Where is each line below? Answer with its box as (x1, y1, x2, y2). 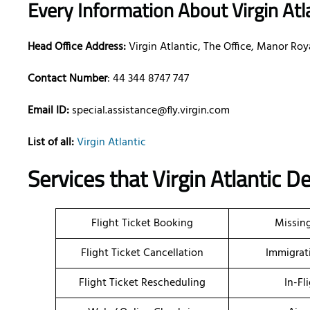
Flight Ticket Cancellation (81, 244, 203, 263)
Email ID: (28, 102, 72, 120)
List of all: (28, 134, 74, 152)
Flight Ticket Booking (91, 215, 193, 233)
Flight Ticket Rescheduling (79, 274, 206, 293)
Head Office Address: (28, 38, 126, 57)
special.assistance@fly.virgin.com (72, 102, 230, 120)
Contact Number (28, 70, 107, 89)
